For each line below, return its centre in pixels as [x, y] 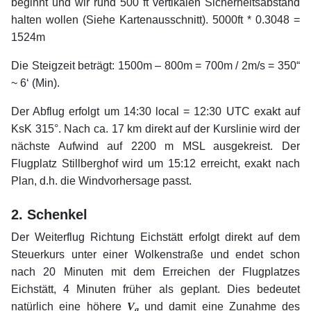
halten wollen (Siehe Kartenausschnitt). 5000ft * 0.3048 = [155, 20]
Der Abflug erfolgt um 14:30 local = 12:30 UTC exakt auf [155, 112]
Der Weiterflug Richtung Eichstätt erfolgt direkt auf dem [155, 237]
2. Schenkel [49, 215]
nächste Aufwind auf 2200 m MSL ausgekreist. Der [155, 146]
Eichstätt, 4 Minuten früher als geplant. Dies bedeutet [155, 289]
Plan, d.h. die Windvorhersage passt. [101, 181]
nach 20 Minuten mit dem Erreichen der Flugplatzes [155, 272]
